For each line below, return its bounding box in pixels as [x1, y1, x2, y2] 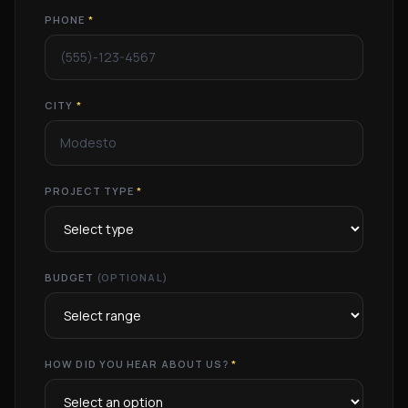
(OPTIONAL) [96, 270, 168, 285]
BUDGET [45, 270, 97, 285]
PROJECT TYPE [45, 184, 138, 199]
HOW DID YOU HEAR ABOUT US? [45, 357, 231, 372]
